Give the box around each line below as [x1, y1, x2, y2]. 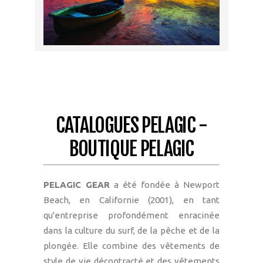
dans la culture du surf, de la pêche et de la [43, 225, 220, 236]
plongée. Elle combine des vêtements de [43, 241, 220, 251]
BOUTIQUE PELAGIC [69, 136, 194, 161]
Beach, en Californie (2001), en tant [43, 195, 220, 205]
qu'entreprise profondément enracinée [43, 210, 220, 221]
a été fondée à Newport [110, 180, 220, 190]
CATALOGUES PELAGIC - [56, 112, 207, 137]
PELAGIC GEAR [43, 180, 110, 190]
